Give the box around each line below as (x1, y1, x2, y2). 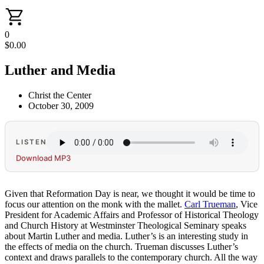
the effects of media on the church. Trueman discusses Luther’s (5, 241, 238, 252)
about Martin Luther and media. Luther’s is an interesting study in (5, 230, 248, 241)
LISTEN (16, 138, 47, 147)
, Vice (236, 199, 258, 209)
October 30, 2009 (28, 100, 94, 111)
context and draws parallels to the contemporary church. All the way (5, 252, 258, 262)
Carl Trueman (184, 199, 236, 209)
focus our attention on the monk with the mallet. (5, 199, 184, 209)
